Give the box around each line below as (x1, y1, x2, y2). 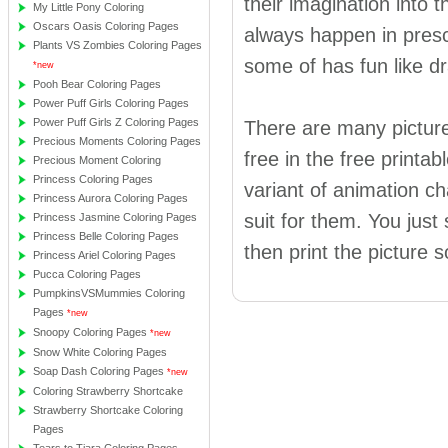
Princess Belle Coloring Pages (33, 230, 179, 242)
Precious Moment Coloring (33, 154, 161, 166)
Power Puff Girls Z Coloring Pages (33, 116, 199, 128)
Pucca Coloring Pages (33, 268, 141, 280)
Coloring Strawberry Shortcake (33, 385, 183, 397)
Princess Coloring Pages (33, 173, 153, 185)
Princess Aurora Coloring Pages (33, 192, 188, 204)
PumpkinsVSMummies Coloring (33, 287, 185, 299)
